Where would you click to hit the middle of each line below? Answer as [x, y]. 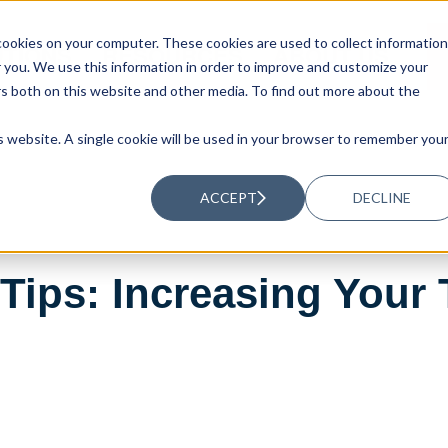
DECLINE [382, 197]
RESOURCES [173, 55]
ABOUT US [331, 55]
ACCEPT [228, 197]
